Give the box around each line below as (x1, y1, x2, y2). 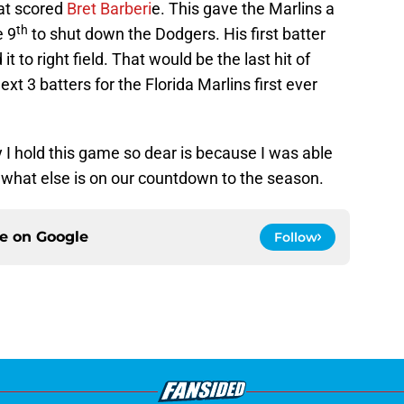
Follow (274, 229, 317, 246)
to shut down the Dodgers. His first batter (28, 24, 326, 44)
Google (36, 228, 88, 246)
